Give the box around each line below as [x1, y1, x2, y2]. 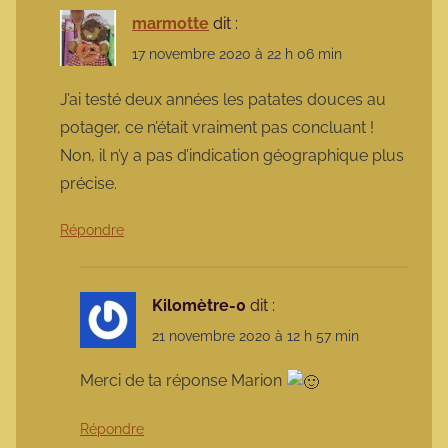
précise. [60, 173, 117, 193]
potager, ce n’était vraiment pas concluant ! [60, 117, 374, 137]
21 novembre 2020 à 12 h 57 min [152, 327, 359, 344]
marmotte [132, 14, 209, 34]
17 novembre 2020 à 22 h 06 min [132, 46, 342, 63]
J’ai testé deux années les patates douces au [60, 89, 386, 109]
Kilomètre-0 [152, 295, 246, 315]
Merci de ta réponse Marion [80, 370, 286, 390]
